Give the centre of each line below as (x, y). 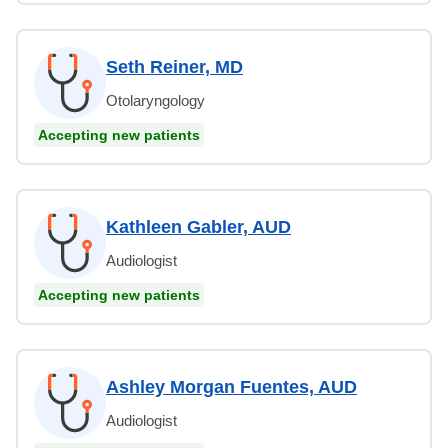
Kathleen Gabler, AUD (198, 226)
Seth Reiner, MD (174, 66)
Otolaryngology (155, 100)
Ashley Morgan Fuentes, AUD (231, 386)
